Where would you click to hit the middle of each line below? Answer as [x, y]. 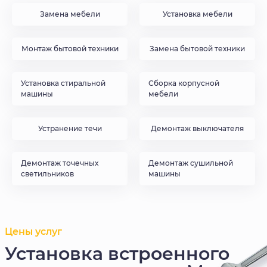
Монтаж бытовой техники [70, 49]
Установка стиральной [63, 83]
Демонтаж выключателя [197, 129]
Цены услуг [33, 232]
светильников [47, 174]
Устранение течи [70, 129]
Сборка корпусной [184, 83]
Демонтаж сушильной [191, 163]
